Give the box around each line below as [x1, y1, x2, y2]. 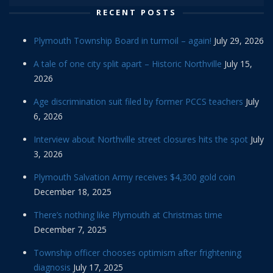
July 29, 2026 [214, 35, 264, 47]
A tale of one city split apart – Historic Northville [34, 58, 222, 70]
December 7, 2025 [34, 224, 107, 236]
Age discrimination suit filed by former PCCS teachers [34, 96, 243, 108]
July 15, [224, 58, 252, 70]
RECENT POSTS [96, 7, 177, 18]
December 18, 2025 [34, 186, 112, 198]
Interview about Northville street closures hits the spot [34, 133, 248, 146]
